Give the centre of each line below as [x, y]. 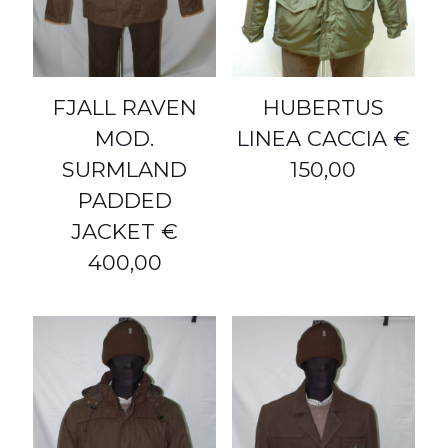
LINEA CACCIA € [323, 139]
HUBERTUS [323, 108]
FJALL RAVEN [124, 108]
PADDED [124, 201]
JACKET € [125, 232]
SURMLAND [125, 170]
